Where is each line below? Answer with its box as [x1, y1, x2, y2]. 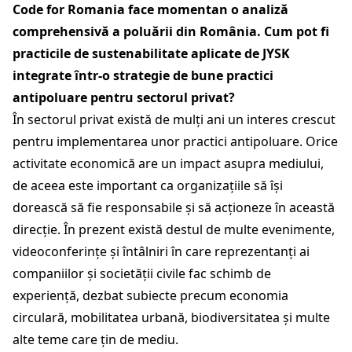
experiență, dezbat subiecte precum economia [13, 286, 288, 304]
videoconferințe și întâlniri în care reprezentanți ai [13, 242, 310, 260]
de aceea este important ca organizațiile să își [13, 176, 283, 194]
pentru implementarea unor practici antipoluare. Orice [13, 132, 338, 150]
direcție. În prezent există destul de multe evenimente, [13, 220, 335, 238]
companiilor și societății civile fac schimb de [13, 264, 271, 282]
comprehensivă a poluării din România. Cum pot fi [13, 22, 329, 40]
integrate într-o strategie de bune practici [13, 66, 273, 84]
